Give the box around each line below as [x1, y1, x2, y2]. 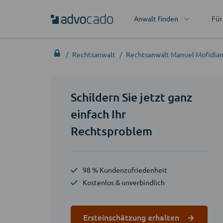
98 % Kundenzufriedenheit [83, 165, 167, 174]
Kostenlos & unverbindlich [83, 178, 165, 187]
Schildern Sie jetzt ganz [71, 90, 192, 104]
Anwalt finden [133, 14, 178, 23]
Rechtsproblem [71, 124, 153, 138]
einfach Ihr [71, 107, 126, 121]
